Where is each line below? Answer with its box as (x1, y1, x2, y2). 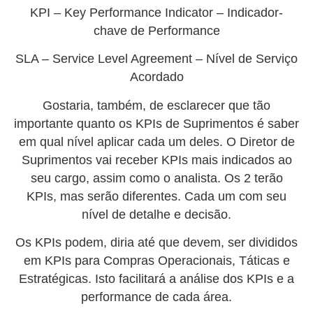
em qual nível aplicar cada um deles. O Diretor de (18, 134, 295, 149)
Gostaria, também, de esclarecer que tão (43, 98, 270, 112)
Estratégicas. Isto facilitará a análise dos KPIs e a (19, 272, 294, 286)
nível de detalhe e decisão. (82, 207, 231, 221)
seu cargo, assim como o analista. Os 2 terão (30, 170, 283, 185)
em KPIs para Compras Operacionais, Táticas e (23, 254, 290, 268)
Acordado (129, 70, 184, 85)
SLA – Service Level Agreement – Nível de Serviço (15, 52, 298, 66)
